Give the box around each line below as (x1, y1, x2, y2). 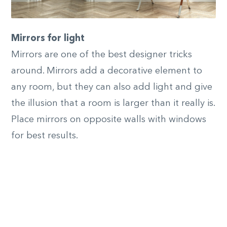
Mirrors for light (11, 34, 85, 44)
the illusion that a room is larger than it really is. (11, 99, 215, 108)
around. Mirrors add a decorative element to (11, 66, 202, 76)
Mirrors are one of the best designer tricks (11, 50, 192, 60)
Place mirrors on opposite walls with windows (11, 115, 206, 125)
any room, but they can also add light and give (11, 83, 212, 92)
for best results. (11, 131, 78, 141)
